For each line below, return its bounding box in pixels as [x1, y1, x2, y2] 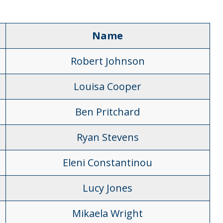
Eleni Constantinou [63, 156, 153, 169]
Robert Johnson [70, 54, 145, 68]
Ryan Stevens [76, 130, 139, 144]
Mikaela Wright [72, 207, 143, 220]
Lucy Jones [83, 181, 133, 195]
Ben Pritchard [75, 105, 140, 118]
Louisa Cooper [74, 80, 142, 93]
